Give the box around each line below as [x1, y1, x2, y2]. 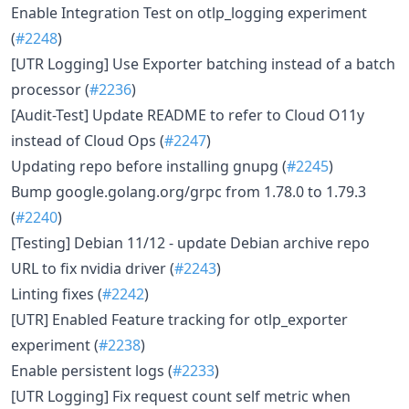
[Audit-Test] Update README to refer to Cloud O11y [11, 105, 364, 125]
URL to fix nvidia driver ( [11, 258, 174, 278]
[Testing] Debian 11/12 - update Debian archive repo [11, 233, 370, 253]
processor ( [11, 79, 89, 100]
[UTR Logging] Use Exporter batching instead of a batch [11, 54, 395, 74]
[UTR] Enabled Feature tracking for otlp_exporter [11, 309, 348, 330]
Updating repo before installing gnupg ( [11, 156, 287, 176]
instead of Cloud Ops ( [11, 131, 164, 151]
